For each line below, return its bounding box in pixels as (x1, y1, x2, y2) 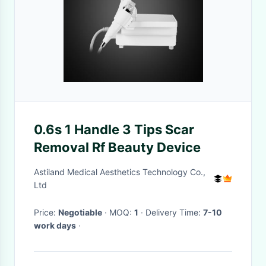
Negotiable (58, 207, 102, 217)
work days (34, 220, 76, 230)
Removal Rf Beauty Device (34, 140, 201, 155)
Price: (34, 207, 58, 217)
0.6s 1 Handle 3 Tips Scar (34, 122, 194, 137)
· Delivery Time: (145, 207, 203, 217)
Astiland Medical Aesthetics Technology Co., (34, 167, 205, 177)
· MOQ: (109, 207, 134, 217)
